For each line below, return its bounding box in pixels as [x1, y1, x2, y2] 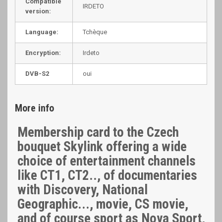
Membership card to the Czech [17, 124, 179, 140]
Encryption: [25, 49, 61, 56]
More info [15, 102, 54, 114]
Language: [25, 28, 58, 36]
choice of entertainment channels [17, 153, 196, 169]
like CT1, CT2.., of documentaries [17, 167, 197, 183]
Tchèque [83, 28, 107, 36]
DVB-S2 [25, 70, 49, 77]
